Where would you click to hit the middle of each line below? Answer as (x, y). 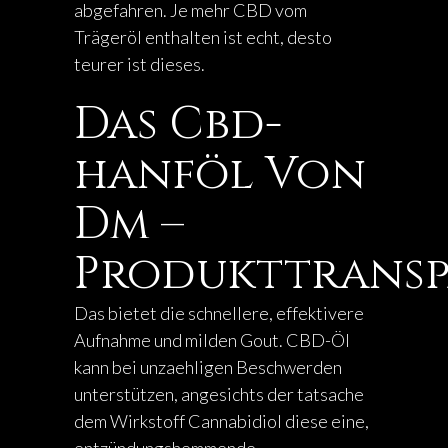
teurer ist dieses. (139, 64)
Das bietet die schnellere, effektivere (219, 313)
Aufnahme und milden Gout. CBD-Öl (212, 340)
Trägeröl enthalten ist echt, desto (203, 37)
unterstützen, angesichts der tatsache (219, 394)
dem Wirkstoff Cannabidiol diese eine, (221, 421)
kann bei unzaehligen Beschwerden (208, 367)
